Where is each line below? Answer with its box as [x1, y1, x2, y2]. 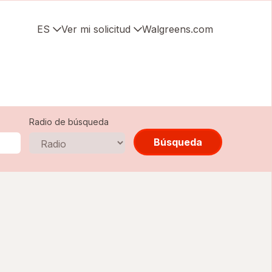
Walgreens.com [142, 23, 213, 35]
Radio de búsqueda [29, 117, 109, 127]
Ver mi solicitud [61, 23, 131, 35]
